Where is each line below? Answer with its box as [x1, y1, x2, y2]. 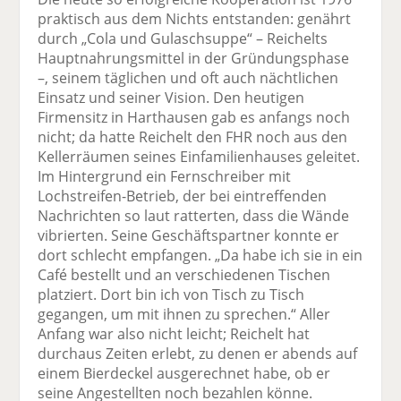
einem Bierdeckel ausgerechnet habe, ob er [38, 363, 331, 383]
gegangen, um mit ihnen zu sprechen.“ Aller [38, 303, 331, 324]
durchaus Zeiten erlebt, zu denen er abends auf [38, 343, 358, 363]
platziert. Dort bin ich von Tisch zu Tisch [38, 284, 305, 304]
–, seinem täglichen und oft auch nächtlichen [38, 67, 339, 88]
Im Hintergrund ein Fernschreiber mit [38, 166, 292, 186]
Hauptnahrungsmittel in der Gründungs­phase [38, 47, 350, 68]
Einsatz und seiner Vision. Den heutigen [38, 87, 305, 107]
